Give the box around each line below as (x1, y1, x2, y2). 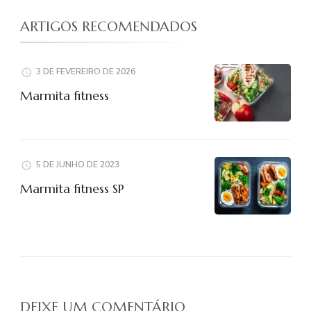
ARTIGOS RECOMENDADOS (20, 18, 197, 36)
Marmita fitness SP (20, 180, 124, 197)
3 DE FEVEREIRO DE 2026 (36, 66, 135, 78)
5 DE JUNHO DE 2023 (36, 159, 119, 171)
